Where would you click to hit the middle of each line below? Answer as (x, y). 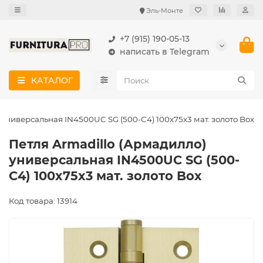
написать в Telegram (165, 52)
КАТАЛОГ (52, 80)
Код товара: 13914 (43, 201)
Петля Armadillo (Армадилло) (108, 144)
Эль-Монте (165, 10)
